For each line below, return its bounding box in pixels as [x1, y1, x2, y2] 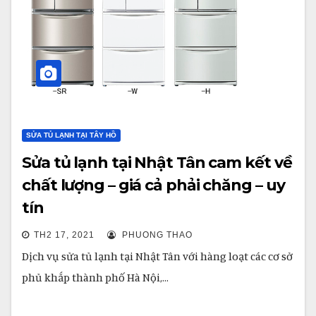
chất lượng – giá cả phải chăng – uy [22, 176, 285, 195]
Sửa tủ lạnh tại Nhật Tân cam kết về [22, 153, 292, 172]
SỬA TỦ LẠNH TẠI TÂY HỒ [26, 131, 116, 139]
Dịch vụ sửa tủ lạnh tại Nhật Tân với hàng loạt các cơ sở [22, 249, 293, 263]
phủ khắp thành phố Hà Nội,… [22, 270, 169, 284]
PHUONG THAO [119, 230, 193, 240]
